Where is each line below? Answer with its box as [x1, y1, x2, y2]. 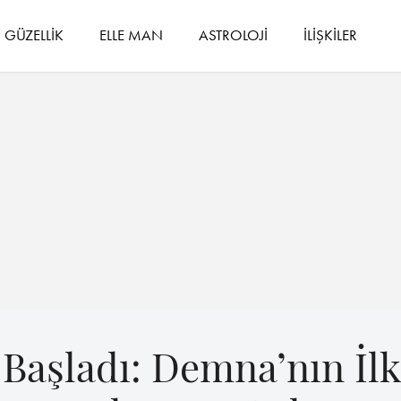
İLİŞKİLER [303, 24, 358, 45]
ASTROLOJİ [199, 24, 269, 45]
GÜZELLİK [4, 24, 64, 45]
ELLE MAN [99, 24, 164, 45]
